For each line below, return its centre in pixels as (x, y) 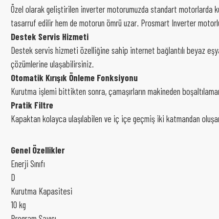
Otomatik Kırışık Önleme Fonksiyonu (74, 77)
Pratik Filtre (32, 105)
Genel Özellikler (38, 150)
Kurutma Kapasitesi (42, 191)
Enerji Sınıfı (28, 164)
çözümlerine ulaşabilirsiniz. (52, 64)
